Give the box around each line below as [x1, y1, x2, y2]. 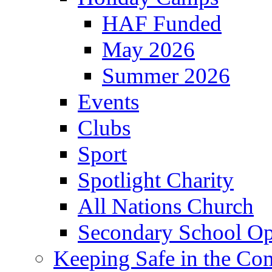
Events [78, 89, 139, 114]
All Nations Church [78, 193, 254, 219]
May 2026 [102, 36, 195, 62]
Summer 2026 [102, 63, 230, 88]
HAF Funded [102, 10, 222, 36]
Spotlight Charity [78, 167, 234, 192]
